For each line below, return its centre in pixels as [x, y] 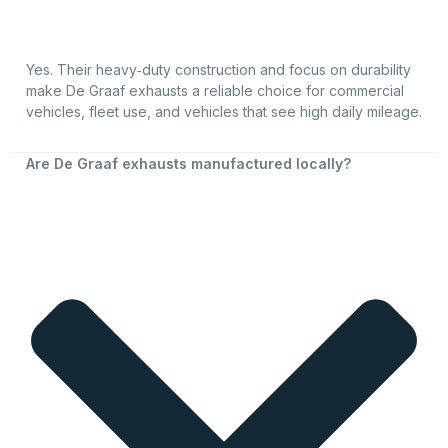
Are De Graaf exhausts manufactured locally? [188, 164]
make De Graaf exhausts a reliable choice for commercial [215, 90]
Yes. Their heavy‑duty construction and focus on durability [218, 69]
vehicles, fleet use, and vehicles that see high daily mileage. [224, 111]
